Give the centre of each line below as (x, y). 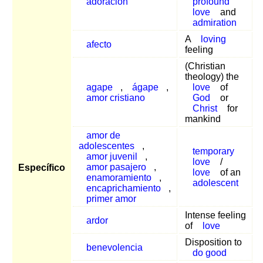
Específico (42, 167)
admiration (214, 22)
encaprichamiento (123, 188)
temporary (213, 151)
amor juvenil (112, 156)
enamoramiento (119, 177)
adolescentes (107, 146)
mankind (203, 119)
